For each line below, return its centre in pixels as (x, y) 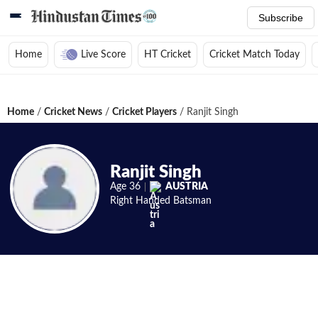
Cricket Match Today (254, 55)
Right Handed (140, 201)
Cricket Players (144, 112)
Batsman (192, 201)
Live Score (103, 55)
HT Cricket (168, 55)
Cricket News (73, 112)
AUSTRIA (187, 186)
